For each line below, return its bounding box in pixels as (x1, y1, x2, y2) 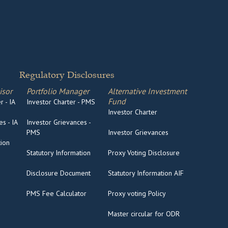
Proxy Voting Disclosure (107, 148, 180, 158)
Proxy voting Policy (107, 189, 166, 198)
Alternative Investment (107, 86, 187, 97)
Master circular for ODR (107, 209, 180, 219)
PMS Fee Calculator (26, 189, 87, 198)
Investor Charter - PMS (26, 97, 96, 107)
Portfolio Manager (26, 86, 90, 97)
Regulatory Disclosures (19, 69, 115, 81)
